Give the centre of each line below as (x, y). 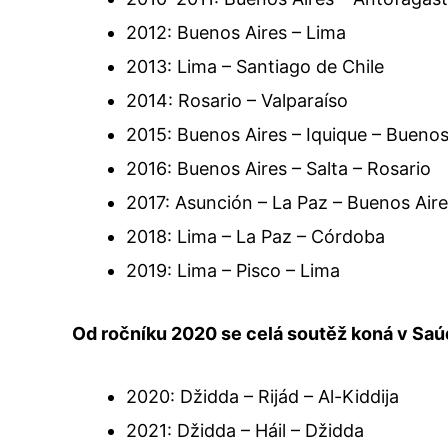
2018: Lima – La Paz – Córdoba (255, 237)
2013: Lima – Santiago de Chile (255, 67)
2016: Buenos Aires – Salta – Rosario (278, 169)
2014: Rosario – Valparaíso (237, 101)
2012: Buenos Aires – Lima (236, 33)
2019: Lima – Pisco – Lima (233, 271)
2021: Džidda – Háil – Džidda (245, 430)
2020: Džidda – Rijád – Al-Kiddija (262, 396)
